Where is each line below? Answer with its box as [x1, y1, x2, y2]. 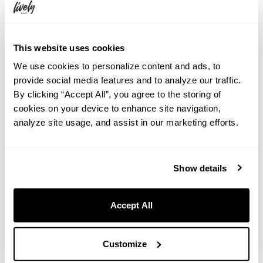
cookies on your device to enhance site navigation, [14, 103, 221, 113]
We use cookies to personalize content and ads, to [14, 60, 221, 71]
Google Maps [110, 190, 165, 203]
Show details [173, 163, 227, 173]
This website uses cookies [14, 42, 125, 53]
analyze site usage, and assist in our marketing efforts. [14, 117, 238, 127]
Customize [103, 238, 147, 249]
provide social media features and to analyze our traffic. [14, 75, 241, 85]
